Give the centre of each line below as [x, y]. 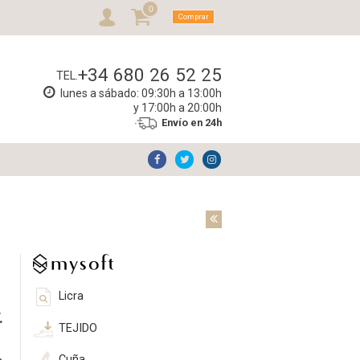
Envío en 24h [191, 123]
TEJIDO [78, 328]
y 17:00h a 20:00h [177, 108]
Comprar [193, 16]
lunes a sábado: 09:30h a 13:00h [141, 94]
